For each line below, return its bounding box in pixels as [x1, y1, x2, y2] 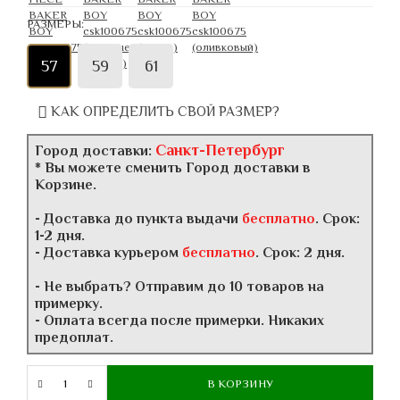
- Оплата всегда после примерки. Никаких [35, 312, 324, 329]
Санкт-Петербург [155, 141, 285, 160]
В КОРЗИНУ [206, 376, 274, 390]
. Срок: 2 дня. [255, 245, 345, 262]
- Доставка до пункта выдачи [35, 211, 242, 228]
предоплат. [35, 329, 113, 346]
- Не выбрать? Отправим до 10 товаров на [35, 279, 324, 296]
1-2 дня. [35, 228, 85, 245]
